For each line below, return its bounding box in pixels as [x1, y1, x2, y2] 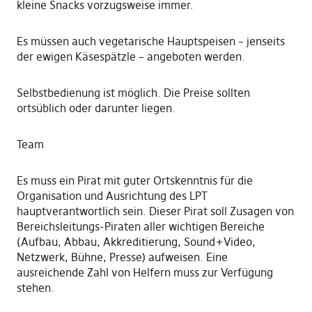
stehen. [16, 281, 54, 295]
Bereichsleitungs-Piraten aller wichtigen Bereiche [16, 219, 265, 234]
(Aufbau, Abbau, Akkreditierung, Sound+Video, [16, 235, 256, 249]
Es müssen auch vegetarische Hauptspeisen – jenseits [16, 34, 285, 49]
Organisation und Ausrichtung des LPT [16, 189, 208, 203]
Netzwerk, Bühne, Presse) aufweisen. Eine [16, 250, 228, 265]
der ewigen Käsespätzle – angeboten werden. [16, 49, 245, 64]
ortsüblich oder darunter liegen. [16, 101, 175, 116]
